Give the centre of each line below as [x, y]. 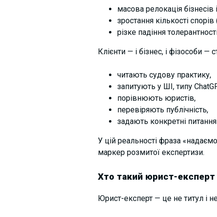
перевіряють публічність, [163, 110]
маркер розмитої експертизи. [151, 153]
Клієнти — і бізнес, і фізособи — [154, 52]
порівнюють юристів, [156, 98]
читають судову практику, [164, 75]
